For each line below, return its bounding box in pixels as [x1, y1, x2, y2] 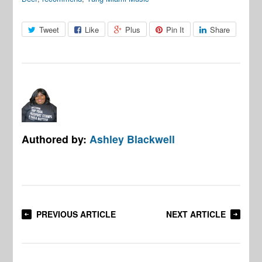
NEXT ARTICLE [166, 208, 226, 220]
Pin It [166, 24, 185, 35]
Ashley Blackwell [89, 132, 175, 146]
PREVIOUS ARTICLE [36, 208, 116, 220]
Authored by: [22, 132, 90, 146]
